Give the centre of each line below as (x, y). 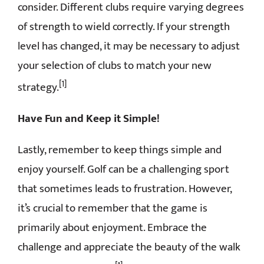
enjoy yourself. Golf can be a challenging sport (123, 170)
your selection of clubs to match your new (115, 65)
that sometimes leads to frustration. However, (125, 189)
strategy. (38, 88)
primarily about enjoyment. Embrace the (112, 228)
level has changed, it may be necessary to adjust (129, 46)
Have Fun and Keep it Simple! (89, 119)
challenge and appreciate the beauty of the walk (129, 247)
